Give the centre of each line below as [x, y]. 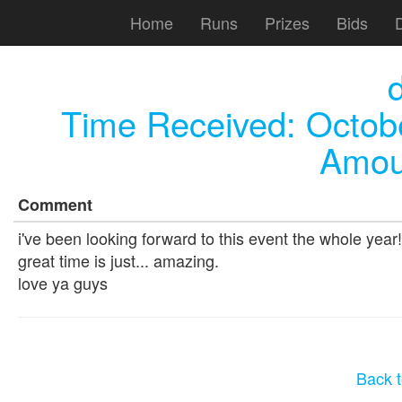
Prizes [287, 22]
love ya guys [63, 282]
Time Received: [183, 122]
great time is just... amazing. [118, 260]
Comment [55, 204]
